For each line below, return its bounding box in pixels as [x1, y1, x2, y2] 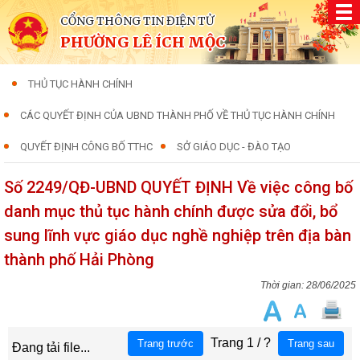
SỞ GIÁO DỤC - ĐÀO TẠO [177, 141, 291, 153]
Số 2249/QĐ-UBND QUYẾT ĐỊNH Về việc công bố [4, 178, 353, 197]
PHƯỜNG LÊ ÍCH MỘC [60, 33, 226, 51]
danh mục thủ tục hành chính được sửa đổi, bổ [4, 202, 337, 221]
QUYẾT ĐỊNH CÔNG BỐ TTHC [20, 141, 153, 153]
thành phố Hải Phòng [4, 250, 154, 269]
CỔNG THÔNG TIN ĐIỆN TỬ [60, 14, 214, 28]
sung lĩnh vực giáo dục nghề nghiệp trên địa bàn [4, 226, 351, 245]
